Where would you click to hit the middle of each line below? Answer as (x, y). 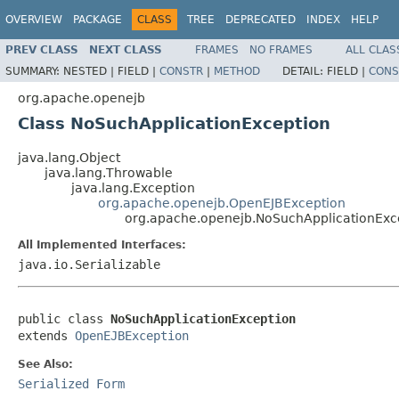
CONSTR (181, 71)
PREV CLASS (42, 49)
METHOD (237, 71)
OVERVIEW (34, 20)
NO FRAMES (281, 49)
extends (46, 335)
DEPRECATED (261, 20)
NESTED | (90, 71)
